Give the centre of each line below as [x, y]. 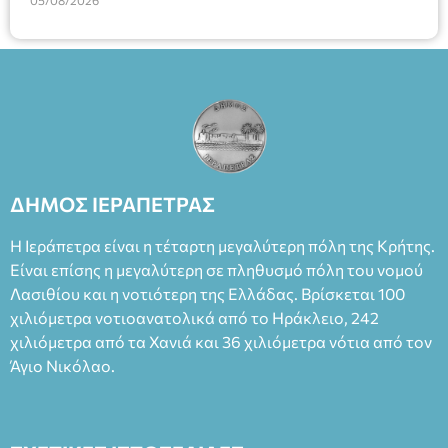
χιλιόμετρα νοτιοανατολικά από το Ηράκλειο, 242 [194, 318]
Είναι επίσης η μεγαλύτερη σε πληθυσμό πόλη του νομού [216, 270]
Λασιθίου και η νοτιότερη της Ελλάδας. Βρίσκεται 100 [207, 294]
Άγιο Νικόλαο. [62, 366]
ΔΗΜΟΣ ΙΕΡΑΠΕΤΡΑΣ [112, 204]
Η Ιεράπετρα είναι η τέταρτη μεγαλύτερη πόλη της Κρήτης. [222, 246]
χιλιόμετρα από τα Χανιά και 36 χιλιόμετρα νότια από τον [221, 342]
